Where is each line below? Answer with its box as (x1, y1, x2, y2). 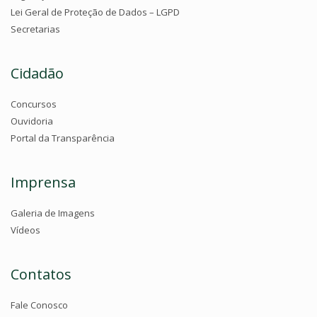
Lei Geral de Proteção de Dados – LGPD (11, 6, 180, 19)
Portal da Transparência (11, 132, 115, 145)
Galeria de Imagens (11, 207, 95, 220)
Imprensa (11, 173, 76, 192)
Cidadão (11, 64, 64, 83)
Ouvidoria (11, 115, 53, 128)
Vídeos (11, 224, 40, 237)
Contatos (11, 265, 71, 284)
